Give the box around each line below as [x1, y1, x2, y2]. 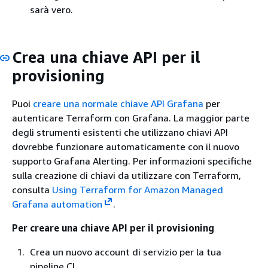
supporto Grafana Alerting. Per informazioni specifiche [12, 155, 252, 167]
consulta [12, 184, 52, 196]
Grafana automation [12, 198, 102, 210]
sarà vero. [30, 3, 73, 16]
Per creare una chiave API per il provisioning [12, 222, 214, 234]
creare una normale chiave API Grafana [33, 98, 203, 109]
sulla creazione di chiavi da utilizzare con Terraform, [12, 169, 241, 181]
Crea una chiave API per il [12, 47, 200, 66]
